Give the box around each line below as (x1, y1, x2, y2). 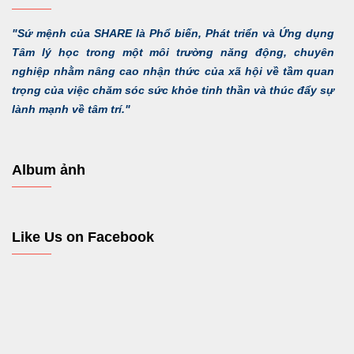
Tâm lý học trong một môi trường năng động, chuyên (12, 46, 334, 59)
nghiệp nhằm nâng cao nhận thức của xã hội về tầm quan (12, 65, 334, 78)
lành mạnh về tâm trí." (12, 103, 130, 116)
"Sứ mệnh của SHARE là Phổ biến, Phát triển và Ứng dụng (12, 27, 334, 40)
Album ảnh (12, 162, 85, 179)
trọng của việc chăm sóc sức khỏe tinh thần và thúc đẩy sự (12, 84, 334, 97)
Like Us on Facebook (12, 229, 154, 246)
